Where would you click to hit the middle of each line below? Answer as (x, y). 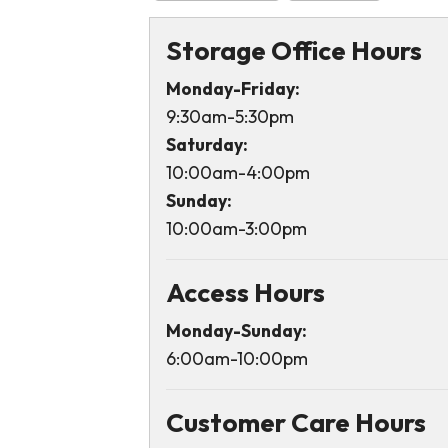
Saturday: (206, 145)
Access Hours (245, 293)
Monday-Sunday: (236, 331)
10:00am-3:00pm (236, 229)
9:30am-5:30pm (229, 117)
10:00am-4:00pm (237, 173)
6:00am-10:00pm (236, 359)
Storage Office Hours (293, 51)
